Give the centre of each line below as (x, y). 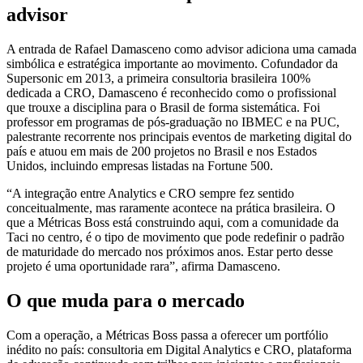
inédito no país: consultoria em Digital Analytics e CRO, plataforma (179, 350)
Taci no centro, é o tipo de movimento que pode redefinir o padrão (175, 237)
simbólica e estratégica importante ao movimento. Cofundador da (172, 64)
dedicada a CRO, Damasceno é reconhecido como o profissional (171, 93)
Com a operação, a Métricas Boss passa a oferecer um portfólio (167, 335)
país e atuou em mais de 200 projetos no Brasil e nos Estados (162, 152)
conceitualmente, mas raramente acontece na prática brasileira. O (171, 208)
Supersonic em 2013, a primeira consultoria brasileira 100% (158, 79)
